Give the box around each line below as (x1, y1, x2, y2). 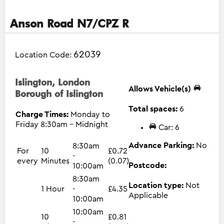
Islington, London (15, 75, 90, 87)
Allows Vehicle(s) (128, 84, 191, 93)
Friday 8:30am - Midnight (15, 120, 108, 128)
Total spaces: (128, 104, 177, 113)
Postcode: (128, 161, 166, 169)
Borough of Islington (15, 87, 103, 99)
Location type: (128, 181, 183, 189)
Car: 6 (156, 123, 179, 131)
